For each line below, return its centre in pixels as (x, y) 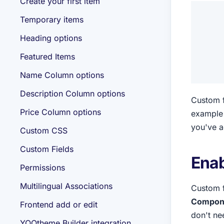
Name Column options (62, 75)
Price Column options (60, 112)
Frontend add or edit (59, 204)
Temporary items (52, 19)
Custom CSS (44, 130)
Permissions (42, 167)
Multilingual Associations (66, 186)
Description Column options (72, 93)
